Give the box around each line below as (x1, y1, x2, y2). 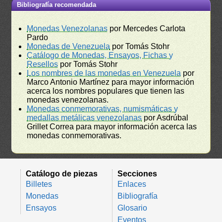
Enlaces (117, 179, 146, 188)
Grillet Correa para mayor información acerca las (27, 122, 197, 131)
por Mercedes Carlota (108, 24, 186, 33)
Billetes (26, 179, 52, 188)
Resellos (27, 59, 58, 68)
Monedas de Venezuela (27, 42, 111, 51)
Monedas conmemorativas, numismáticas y (27, 104, 178, 113)
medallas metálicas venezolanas (27, 113, 142, 122)
